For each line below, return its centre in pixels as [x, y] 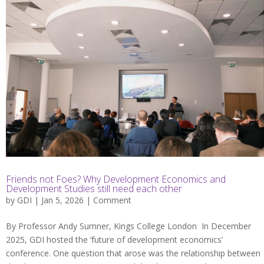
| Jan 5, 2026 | [62, 200]
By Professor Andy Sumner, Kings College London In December [128, 226]
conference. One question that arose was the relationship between [133, 253]
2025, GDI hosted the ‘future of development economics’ [114, 239]
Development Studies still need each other [94, 188]
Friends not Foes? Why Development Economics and [116, 179]
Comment [112, 200]
